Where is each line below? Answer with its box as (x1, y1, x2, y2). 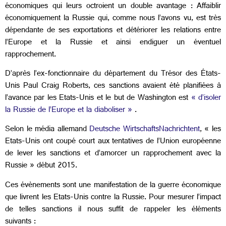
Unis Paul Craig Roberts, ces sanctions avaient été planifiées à (5, 78, 221, 94)
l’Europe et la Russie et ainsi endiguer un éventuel (5, 35, 221, 51)
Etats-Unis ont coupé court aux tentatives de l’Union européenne (5, 134, 221, 150)
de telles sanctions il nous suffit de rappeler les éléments (5, 202, 221, 218)
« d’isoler (191, 90, 221, 106)
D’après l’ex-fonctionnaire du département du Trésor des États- (5, 66, 221, 82)
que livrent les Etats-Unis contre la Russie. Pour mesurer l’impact (5, 190, 221, 206)
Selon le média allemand (5, 122, 90, 138)
